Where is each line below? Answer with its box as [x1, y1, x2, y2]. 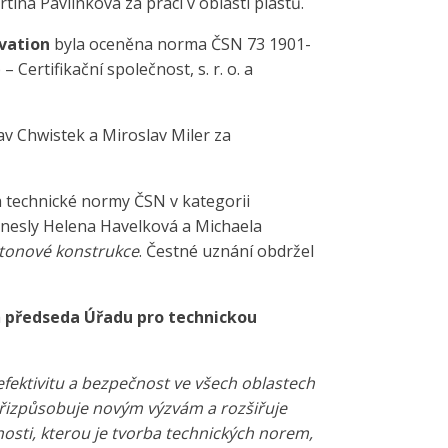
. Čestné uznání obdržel [139, 240, 314, 263]
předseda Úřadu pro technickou [5, 306, 257, 329]
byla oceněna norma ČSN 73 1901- [50, 33, 311, 56]
